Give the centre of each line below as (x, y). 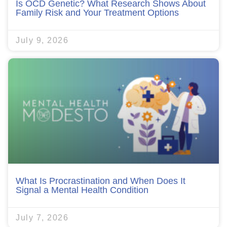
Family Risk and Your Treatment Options (97, 12)
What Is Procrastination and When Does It (101, 181)
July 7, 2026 (42, 217)
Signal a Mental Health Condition (82, 190)
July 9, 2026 (42, 40)
